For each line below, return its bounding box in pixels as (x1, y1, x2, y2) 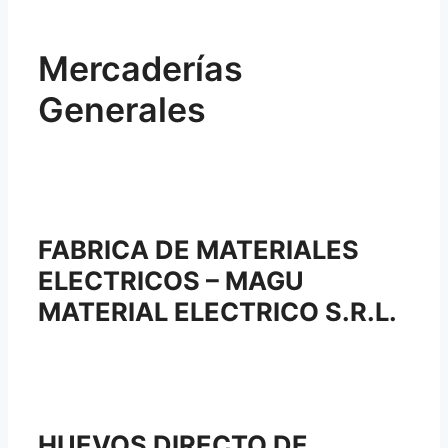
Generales (38, 88, 206, 130)
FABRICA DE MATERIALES (38, 233, 359, 265)
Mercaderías (38, 47, 243, 89)
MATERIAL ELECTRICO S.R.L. (38, 295, 397, 327)
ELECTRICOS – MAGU (38, 264, 304, 296)
